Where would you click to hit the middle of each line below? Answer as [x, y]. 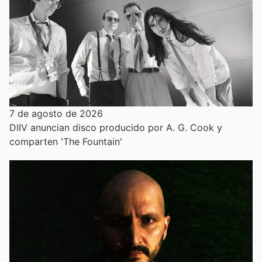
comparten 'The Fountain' [66, 141]
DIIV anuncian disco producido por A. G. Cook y [116, 127]
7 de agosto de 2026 [56, 113]
